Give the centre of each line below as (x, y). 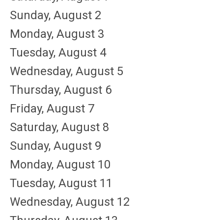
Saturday (33, 127)
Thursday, (37, 90)
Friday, (28, 109)
